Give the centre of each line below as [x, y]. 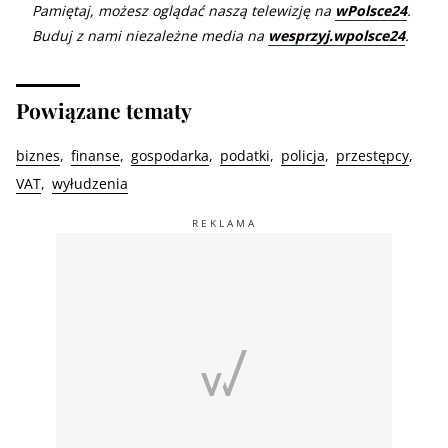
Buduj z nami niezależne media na [150, 35]
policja [303, 155]
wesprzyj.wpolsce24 [336, 35]
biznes [38, 155]
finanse [95, 155]
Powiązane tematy [104, 109]
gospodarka [170, 155]
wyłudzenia [90, 183]
